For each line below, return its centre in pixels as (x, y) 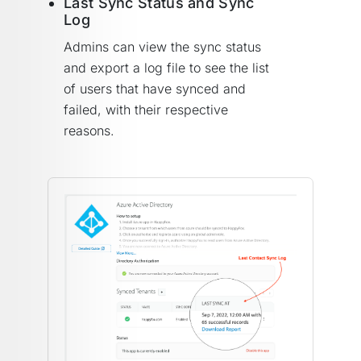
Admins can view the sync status (162, 47)
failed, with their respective (146, 110)
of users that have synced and (155, 89)
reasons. (89, 131)
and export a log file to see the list (166, 68)
